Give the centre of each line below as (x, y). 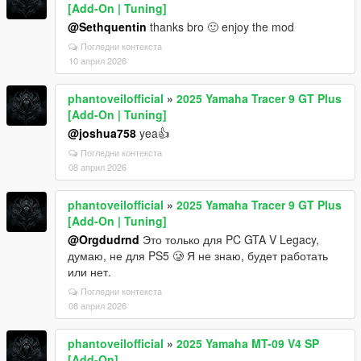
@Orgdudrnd (104, 239)
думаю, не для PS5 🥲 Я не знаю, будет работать (198, 255)
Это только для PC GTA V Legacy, (229, 239)
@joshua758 (102, 133)
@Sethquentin (107, 26)
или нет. (89, 271)
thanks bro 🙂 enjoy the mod (220, 26)
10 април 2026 (98, 60)
